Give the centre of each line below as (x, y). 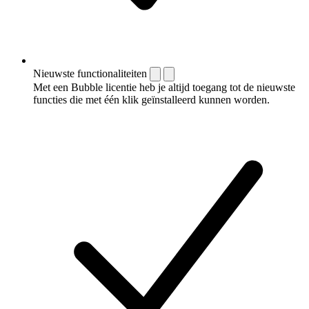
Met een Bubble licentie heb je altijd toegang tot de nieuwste (164, 88)
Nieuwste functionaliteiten (90, 74)
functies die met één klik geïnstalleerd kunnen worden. (151, 100)
